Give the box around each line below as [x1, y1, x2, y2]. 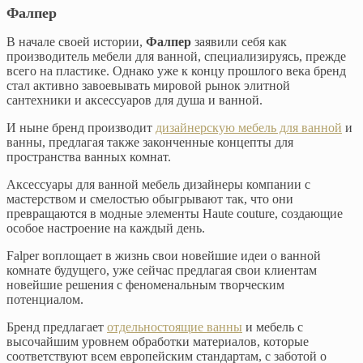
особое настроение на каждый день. [6, 220, 205, 235]
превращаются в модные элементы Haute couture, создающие [6, 206, 343, 220]
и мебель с [242, 319, 303, 334]
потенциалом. [6, 292, 83, 306]
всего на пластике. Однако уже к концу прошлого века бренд [6, 63, 346, 78]
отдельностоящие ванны [107, 319, 242, 334]
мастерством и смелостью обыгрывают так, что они [6, 191, 293, 206]
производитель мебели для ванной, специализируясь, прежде [6, 49, 346, 63]
